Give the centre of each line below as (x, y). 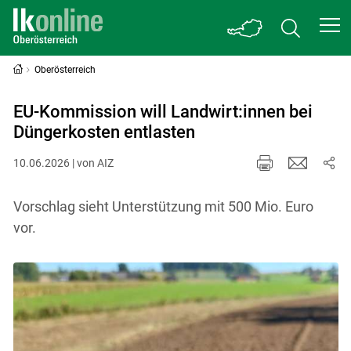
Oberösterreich (65, 70)
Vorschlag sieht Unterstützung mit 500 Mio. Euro (163, 206)
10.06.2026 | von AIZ (63, 163)
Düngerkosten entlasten (104, 132)
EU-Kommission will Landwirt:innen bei (163, 112)
